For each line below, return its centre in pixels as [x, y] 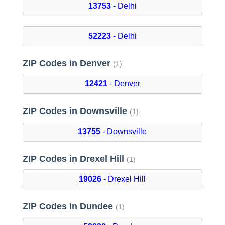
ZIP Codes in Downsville [76, 111]
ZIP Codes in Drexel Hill [74, 159]
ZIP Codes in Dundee [69, 207]
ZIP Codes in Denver [68, 64]
